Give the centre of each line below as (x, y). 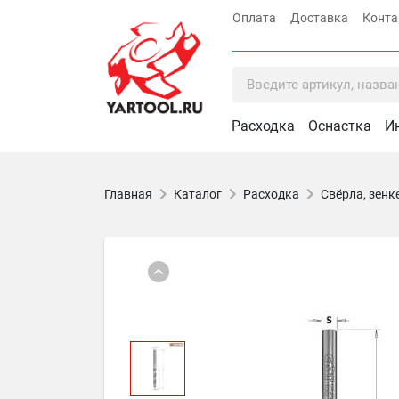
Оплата (254, 18)
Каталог (198, 194)
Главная (128, 194)
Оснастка (340, 126)
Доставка (319, 18)
